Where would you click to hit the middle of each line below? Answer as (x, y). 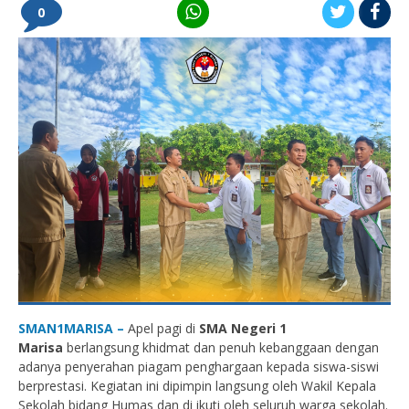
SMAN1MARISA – (71, 328)
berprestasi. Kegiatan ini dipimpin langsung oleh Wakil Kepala (197, 385)
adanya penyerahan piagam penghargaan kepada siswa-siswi (199, 366)
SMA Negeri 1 (243, 328)
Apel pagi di (162, 328)
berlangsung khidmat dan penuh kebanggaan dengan (221, 347)
